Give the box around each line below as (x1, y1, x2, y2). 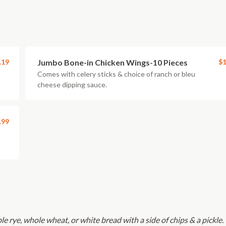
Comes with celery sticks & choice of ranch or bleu (37, 70, 195, 78)
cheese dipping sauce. (37, 80, 107, 89)
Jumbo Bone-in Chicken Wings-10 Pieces (37, 58, 188, 67)
